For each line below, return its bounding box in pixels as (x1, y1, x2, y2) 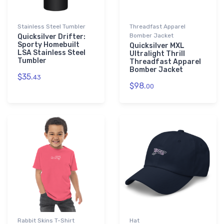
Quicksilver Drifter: (17, 32, 85, 41)
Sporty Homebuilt (17, 40, 79, 49)
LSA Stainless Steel (17, 48, 85, 57)
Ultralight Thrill (129, 49, 185, 58)
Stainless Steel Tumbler (17, 23, 85, 30)
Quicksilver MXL (129, 41, 184, 50)
